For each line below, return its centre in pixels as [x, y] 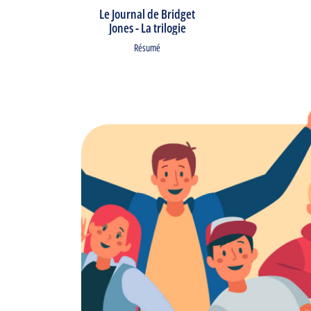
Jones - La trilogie [147, 28]
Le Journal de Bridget [147, 14]
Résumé [147, 48]
